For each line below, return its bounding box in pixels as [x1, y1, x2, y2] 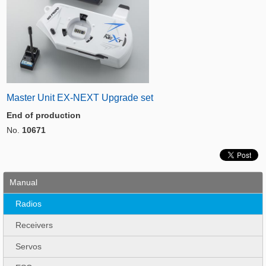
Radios [15, 199, 42, 208]
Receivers [15, 220, 53, 230]
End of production [7, 110, 81, 120]
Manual [9, 178, 37, 187]
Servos [15, 242, 42, 251]
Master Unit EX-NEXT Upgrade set [7, 93, 153, 103]
